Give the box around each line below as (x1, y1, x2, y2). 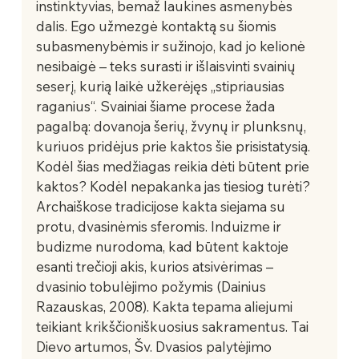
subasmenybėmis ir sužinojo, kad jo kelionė (35, 37, 309, 54)
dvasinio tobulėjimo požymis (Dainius (35, 277, 269, 295)
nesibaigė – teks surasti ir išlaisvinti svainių (35, 57, 299, 75)
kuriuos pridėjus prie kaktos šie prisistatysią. (35, 137, 313, 155)
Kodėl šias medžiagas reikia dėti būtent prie (35, 157, 313, 175)
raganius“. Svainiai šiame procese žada (35, 97, 278, 115)
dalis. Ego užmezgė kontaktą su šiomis (35, 17, 280, 34)
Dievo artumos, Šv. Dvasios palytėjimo (35, 337, 275, 355)
